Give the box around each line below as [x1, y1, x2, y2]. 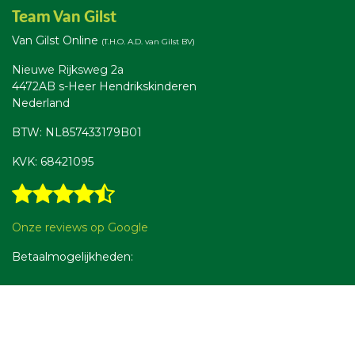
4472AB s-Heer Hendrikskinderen [12, 79, 200, 94]
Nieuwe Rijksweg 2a [12, 63, 127, 77]
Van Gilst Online [12, 33, 101, 48]
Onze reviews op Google [12, 220, 148, 235]
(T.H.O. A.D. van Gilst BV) [101, 36, 195, 47]
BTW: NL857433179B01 [12, 125, 142, 139]
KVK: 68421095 [12, 155, 94, 169]
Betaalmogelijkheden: [12, 250, 133, 264]
